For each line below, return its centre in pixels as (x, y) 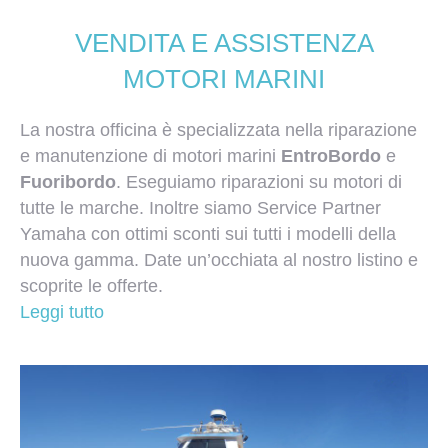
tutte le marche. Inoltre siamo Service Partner (200, 208)
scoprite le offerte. (91, 286)
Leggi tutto (62, 312)
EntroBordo (331, 156)
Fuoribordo (68, 182)
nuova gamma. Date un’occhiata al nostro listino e (219, 260)
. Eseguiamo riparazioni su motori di (259, 182)
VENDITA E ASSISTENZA (224, 43)
